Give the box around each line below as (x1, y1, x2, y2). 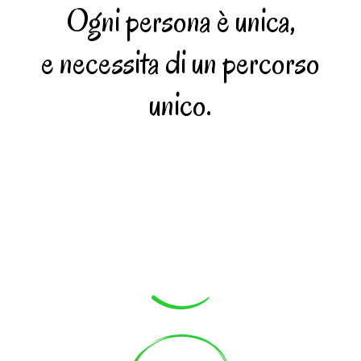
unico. (149, 84, 212, 127)
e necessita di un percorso (41, 42, 320, 85)
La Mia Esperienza (78, 243, 283, 285)
